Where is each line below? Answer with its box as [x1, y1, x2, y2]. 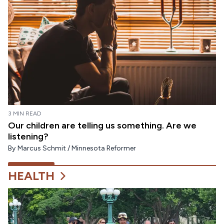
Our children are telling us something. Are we [8, 119, 196, 131]
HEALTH [8, 168, 54, 183]
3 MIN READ [8, 109, 41, 117]
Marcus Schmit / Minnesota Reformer [17, 143, 136, 152]
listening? [8, 130, 48, 142]
